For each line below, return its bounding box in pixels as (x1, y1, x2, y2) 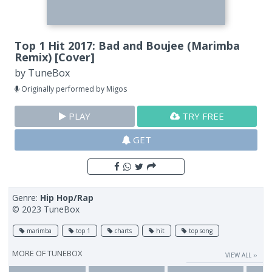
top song (187, 226, 213, 236)
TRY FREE (180, 110, 225, 123)
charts (113, 226, 132, 236)
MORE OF (12, 248, 48, 259)
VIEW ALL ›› (225, 251, 257, 260)
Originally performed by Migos (19, 84, 127, 95)
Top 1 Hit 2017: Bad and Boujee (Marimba (15, 38, 240, 53)
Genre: (12, 192, 41, 204)
